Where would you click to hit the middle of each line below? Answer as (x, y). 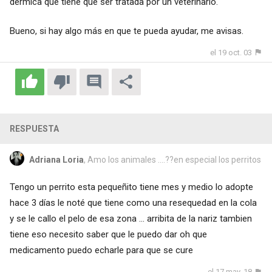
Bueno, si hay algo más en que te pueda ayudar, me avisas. (126, 31)
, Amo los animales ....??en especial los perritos (172, 160)
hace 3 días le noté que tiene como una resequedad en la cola (133, 203)
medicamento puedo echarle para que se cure (101, 250)
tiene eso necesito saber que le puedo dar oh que (108, 235)
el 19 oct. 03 (231, 53)
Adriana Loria (56, 160)
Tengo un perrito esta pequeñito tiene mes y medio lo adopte (131, 187)
